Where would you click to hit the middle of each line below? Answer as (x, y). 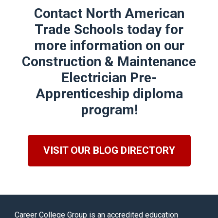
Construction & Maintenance (109, 62)
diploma (158, 94)
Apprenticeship (84, 94)
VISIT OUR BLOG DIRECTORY (109, 150)
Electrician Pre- (109, 78)
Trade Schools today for (109, 29)
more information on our (109, 45)
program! (109, 110)
